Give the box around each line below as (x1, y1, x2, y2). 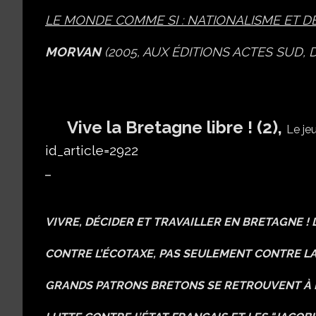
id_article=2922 (45, 142, 138, 158)
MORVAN (45, 44, 101, 60)
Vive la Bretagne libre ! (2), (66, 116, 286, 138)
